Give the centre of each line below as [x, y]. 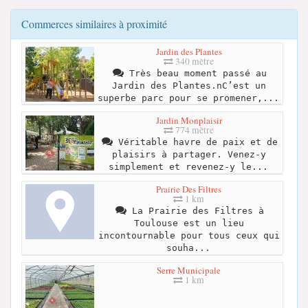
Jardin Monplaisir [189, 120]
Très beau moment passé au [195, 73]
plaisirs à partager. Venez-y [189, 154]
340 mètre [194, 61]
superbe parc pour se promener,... [188, 98]
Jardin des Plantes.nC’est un [189, 85]
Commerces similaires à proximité [94, 24]
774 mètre [194, 130]
